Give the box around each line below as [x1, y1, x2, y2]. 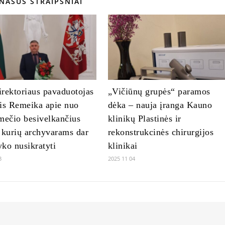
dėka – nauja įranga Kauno [107, 100, 212, 110]
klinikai [107, 141, 138, 151]
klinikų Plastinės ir [107, 114, 181, 124]
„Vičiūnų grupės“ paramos [107, 86, 210, 97]
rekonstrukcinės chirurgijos [107, 127, 214, 138]
